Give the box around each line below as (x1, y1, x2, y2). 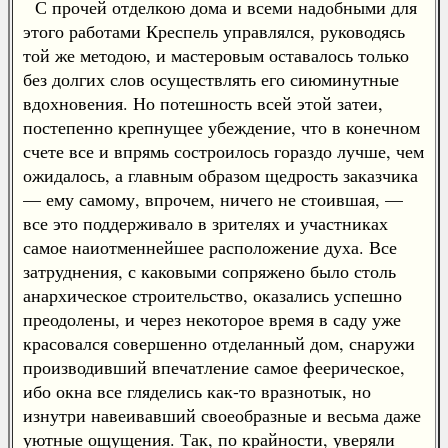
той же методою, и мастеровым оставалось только (23, 43, 409, 67)
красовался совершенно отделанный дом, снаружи (23, 331, 415, 355)
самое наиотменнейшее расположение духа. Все (23, 235, 397, 259)
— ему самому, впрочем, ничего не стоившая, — (23, 187, 403, 211)
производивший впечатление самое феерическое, (23, 355, 405, 379)
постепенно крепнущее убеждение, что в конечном (23, 115, 420, 139)
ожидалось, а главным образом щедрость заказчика (23, 163, 418, 187)
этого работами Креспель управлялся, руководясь (23, 19, 405, 43)
